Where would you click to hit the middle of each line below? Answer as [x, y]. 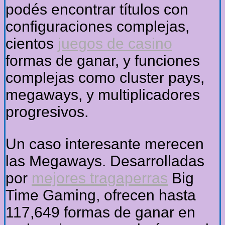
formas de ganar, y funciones [103, 61]
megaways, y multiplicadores [103, 95]
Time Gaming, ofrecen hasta [101, 195]
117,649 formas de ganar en [100, 212]
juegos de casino [115, 44]
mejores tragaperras [100, 178]
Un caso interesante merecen [105, 144]
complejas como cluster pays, [105, 78]
